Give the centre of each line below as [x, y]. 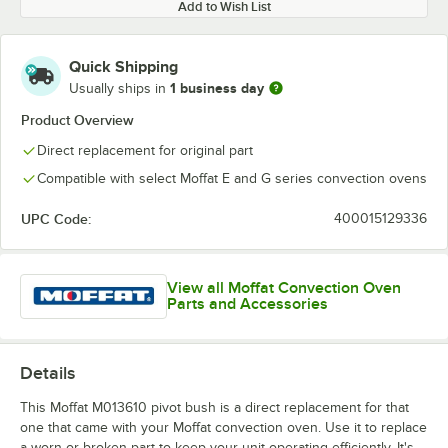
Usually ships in [119, 88]
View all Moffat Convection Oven [283, 288]
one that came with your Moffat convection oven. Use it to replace [223, 427]
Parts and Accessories [247, 304]
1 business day [217, 87]
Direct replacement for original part [145, 150]
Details [47, 372]
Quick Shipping [123, 67]
